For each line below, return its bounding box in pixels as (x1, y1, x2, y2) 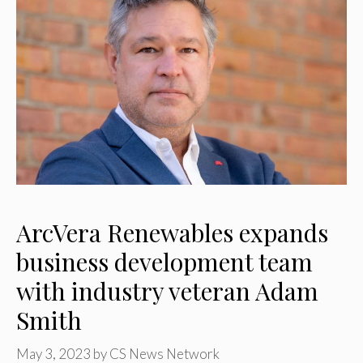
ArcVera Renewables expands (16, 216, 328, 250)
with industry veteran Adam (16, 275, 318, 308)
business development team (16, 246, 313, 279)
